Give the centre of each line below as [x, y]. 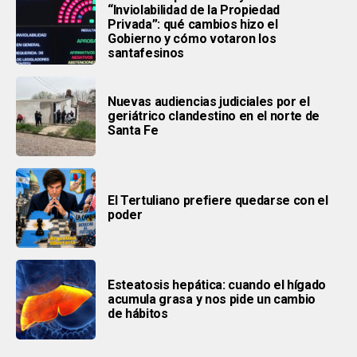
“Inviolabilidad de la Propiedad [194, 10]
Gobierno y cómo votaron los [192, 38]
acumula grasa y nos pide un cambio [212, 299]
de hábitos [138, 313]
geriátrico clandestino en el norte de [214, 116]
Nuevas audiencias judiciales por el [209, 101]
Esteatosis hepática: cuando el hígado [217, 284]
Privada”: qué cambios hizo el [193, 24]
